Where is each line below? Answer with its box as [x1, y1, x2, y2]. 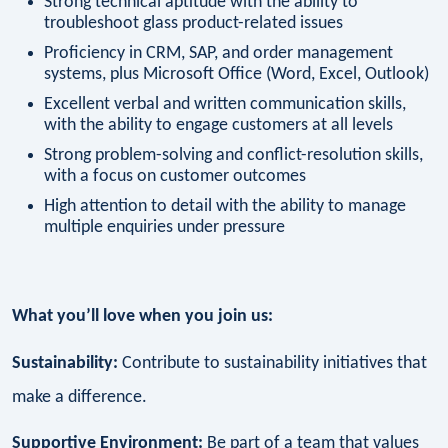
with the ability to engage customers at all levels [44, 115, 393, 135]
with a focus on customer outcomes [44, 166, 306, 186]
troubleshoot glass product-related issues [44, 13, 343, 33]
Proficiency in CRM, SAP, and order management [44, 43, 393, 63]
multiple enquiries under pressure [44, 217, 285, 237]
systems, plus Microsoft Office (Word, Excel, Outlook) [44, 64, 429, 84]
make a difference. [12, 387, 147, 407]
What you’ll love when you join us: [12, 307, 277, 327]
